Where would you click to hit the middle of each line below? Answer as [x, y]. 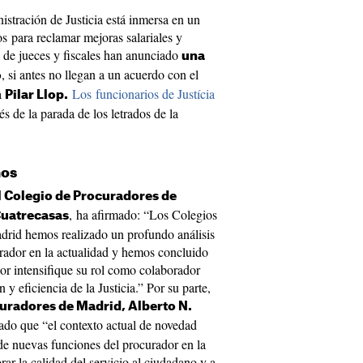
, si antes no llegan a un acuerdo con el [100, 74]
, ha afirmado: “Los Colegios [143, 214]
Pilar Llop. [36, 95]
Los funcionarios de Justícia [143, 94]
